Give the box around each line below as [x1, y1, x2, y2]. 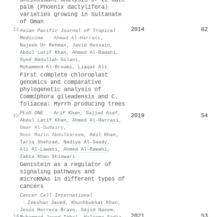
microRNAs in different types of [20, 175, 125, 183]
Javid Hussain [72, 42, 110, 48]
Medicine [20, 34, 43, 41]
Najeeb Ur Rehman [20, 42, 66, 48]
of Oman [20, 18, 44, 25]
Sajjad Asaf [86, 109, 118, 116]
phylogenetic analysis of [20, 86, 101, 93]
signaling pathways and [20, 168, 94, 175]
